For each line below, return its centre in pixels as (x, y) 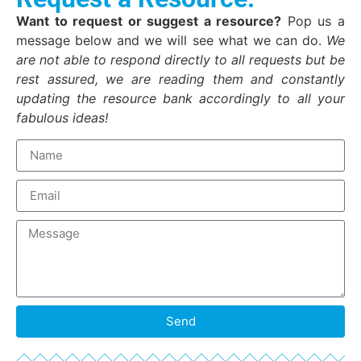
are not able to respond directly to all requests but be (180, 60)
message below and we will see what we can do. (171, 41)
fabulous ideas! (62, 118)
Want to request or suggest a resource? (149, 21)
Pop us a (313, 21)
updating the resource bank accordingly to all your (180, 99)
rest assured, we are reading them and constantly (180, 79)
